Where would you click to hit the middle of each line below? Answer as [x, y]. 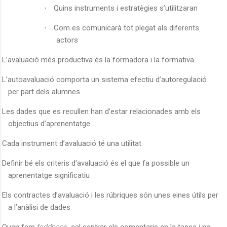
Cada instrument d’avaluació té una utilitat [72, 143]
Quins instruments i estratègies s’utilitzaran [126, 8]
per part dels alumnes [44, 91]
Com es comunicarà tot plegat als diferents [127, 28]
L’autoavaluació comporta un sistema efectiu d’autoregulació [104, 79]
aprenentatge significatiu [49, 175]
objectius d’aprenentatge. [50, 123]
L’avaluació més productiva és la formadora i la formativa [98, 60]
